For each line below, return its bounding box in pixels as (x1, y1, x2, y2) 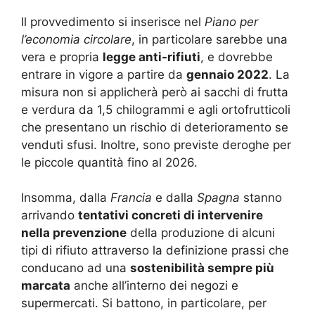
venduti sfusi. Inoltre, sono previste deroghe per (21, 137, 291, 152)
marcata (21, 278, 70, 293)
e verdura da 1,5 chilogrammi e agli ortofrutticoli (21, 102, 290, 117)
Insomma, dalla (21, 191, 110, 205)
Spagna (197, 191, 240, 205)
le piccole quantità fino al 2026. (21, 155, 198, 169)
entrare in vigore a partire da (21, 67, 186, 82)
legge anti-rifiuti (103, 49, 200, 64)
